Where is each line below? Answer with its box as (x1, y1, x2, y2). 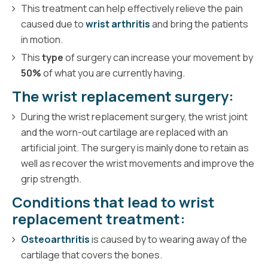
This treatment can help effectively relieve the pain (21, 1, 243, 15)
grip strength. (21, 172, 81, 185)
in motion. (21, 32, 63, 46)
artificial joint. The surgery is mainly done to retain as (21, 141, 249, 154)
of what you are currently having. (41, 66, 185, 80)
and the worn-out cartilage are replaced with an (21, 125, 228, 139)
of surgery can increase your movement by (65, 50, 253, 64)
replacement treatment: (12, 208, 185, 229)
